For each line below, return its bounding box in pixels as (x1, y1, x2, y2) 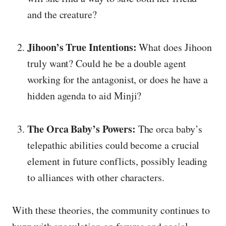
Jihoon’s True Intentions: (27, 40, 137, 55)
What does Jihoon (136, 40, 212, 54)
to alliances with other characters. (27, 170, 164, 184)
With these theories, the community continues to (12, 203, 210, 217)
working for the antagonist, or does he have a (27, 73, 208, 87)
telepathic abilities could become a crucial (27, 138, 200, 152)
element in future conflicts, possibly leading (27, 154, 208, 168)
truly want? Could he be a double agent (27, 56, 186, 71)
